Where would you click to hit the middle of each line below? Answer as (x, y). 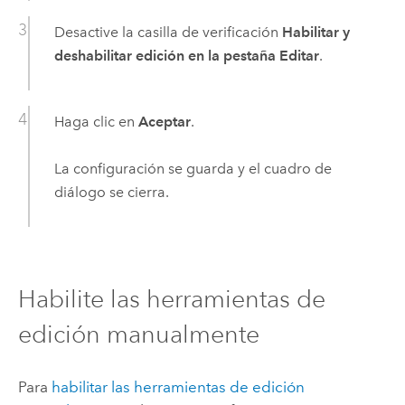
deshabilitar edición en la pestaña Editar (186, 55)
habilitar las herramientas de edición (178, 387)
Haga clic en (96, 121)
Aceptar (164, 121)
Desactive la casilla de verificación (168, 32)
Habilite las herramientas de (171, 298)
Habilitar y (316, 32)
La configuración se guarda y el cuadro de (193, 169)
